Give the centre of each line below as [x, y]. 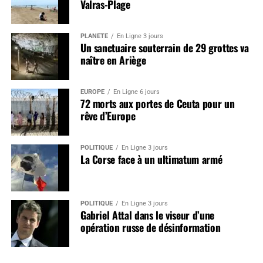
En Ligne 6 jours [136, 92]
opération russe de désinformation [150, 227]
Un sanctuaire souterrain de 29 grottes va [164, 47]
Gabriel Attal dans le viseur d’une [147, 215]
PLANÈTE [94, 36]
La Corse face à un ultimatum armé [151, 159]
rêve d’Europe [108, 115]
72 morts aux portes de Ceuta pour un [157, 103]
